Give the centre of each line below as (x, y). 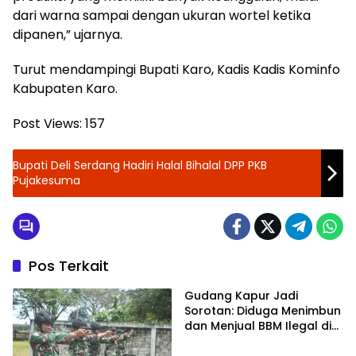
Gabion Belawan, (234, 341)
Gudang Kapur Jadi (241, 296)
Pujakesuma (46, 180)
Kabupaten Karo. (65, 89)
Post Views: (47, 124)
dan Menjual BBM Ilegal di (258, 326)
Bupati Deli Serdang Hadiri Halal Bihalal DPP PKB (140, 165)
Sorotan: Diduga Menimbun (263, 311)
